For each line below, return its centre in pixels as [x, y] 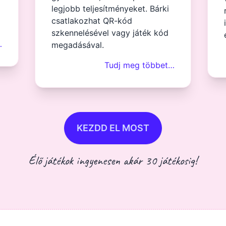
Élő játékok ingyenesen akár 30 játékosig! [113, 160]
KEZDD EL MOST [113, 128]
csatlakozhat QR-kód [92, 21]
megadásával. [78, 45]
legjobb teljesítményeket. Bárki [110, 9]
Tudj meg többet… [139, 65]
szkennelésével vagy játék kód [110, 33]
